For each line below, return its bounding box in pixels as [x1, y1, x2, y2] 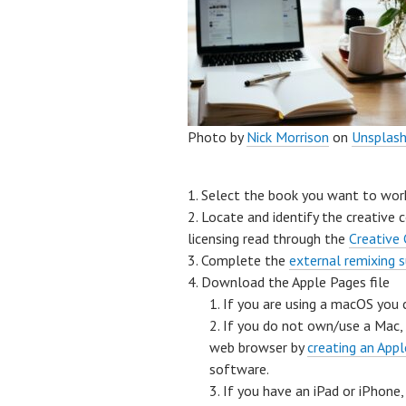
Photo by [188, 128, 246, 146]
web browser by [209, 338, 307, 356]
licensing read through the [188, 229, 349, 247]
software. [209, 360, 272, 378]
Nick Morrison [246, 128, 329, 146]
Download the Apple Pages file [201, 273, 390, 291]
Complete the [201, 251, 289, 269]
